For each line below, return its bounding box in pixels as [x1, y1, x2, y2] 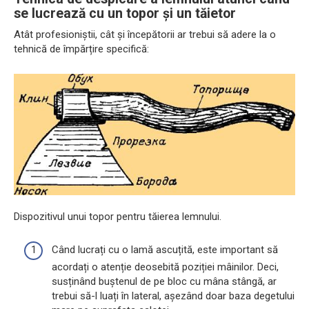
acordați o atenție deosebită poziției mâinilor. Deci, [52, 261, 279, 274]
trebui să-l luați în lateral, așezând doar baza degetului [52, 290, 295, 303]
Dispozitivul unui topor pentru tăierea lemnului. [14, 210, 221, 223]
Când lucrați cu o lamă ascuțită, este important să [52, 243, 278, 257]
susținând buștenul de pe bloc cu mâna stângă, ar [52, 275, 277, 288]
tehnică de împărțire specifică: [14, 42, 149, 55]
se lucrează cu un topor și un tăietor [14, 6, 236, 21]
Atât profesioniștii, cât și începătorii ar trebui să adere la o [14, 28, 276, 41]
